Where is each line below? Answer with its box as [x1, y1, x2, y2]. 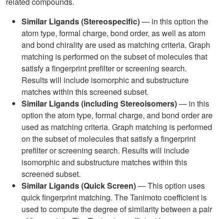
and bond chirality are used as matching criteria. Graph [22, 39, 210, 50]
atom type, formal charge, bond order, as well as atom [22, 27, 205, 39]
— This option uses [136, 180, 205, 191]
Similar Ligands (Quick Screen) [22, 180, 136, 191]
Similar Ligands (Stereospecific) [22, 16, 140, 27]
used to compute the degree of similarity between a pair [22, 203, 212, 215]
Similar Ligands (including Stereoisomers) [22, 98, 177, 109]
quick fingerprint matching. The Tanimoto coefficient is [22, 192, 207, 203]
